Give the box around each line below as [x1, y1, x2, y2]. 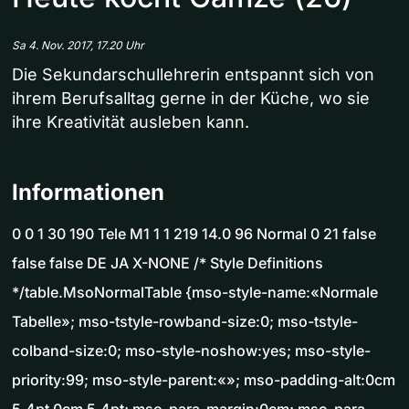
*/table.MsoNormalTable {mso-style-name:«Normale [12, 283, 378, 302]
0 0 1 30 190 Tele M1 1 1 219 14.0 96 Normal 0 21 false [12, 225, 376, 244]
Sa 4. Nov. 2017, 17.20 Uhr [12, 38, 144, 53]
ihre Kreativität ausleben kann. [12, 112, 249, 132]
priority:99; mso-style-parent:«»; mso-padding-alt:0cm [12, 371, 395, 390]
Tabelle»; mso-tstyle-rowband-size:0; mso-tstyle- [12, 312, 358, 331]
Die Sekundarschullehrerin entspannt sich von [12, 65, 374, 85]
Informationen [12, 179, 164, 206]
